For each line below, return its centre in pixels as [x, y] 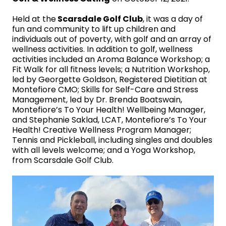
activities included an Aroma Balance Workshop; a [111, 59]
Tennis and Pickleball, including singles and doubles [112, 140]
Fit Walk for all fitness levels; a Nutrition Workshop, [111, 69]
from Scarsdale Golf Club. [63, 160]
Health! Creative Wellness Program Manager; [102, 130]
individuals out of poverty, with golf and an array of [112, 39]
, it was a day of [173, 19]
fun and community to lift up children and [94, 29]
